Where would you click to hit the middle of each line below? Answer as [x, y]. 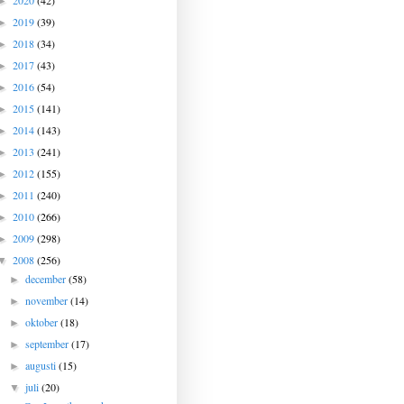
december [47, 279]
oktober [43, 322]
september [49, 344]
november [48, 300]
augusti [42, 365]
